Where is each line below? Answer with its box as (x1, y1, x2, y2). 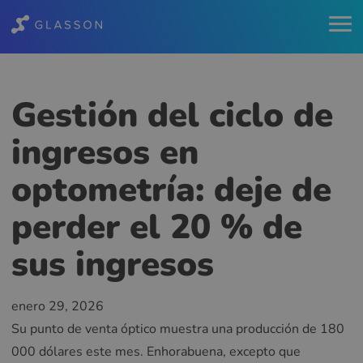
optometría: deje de (11, 166, 331, 213)
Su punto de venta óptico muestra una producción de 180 (11, 319, 344, 338)
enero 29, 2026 (11, 297, 104, 315)
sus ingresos (11, 241, 214, 288)
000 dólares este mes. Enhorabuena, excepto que (11, 342, 301, 361)
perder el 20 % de (11, 203, 302, 250)
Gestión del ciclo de (11, 92, 333, 139)
